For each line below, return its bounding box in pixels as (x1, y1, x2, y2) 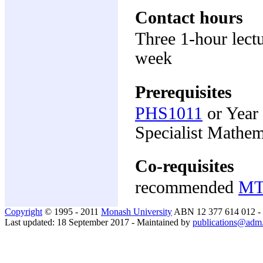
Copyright (5, 207, 42, 217)
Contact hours (135, 8, 243, 28)
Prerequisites (135, 82, 232, 102)
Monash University (101, 207, 172, 217)
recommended (135, 177, 238, 197)
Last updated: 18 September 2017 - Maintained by (5, 217, 193, 227)
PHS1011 (135, 103, 203, 123)
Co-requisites (135, 156, 234, 176)
